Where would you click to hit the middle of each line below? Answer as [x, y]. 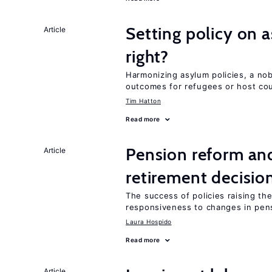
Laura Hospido [149, 222]
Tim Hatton [143, 101]
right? [148, 56]
